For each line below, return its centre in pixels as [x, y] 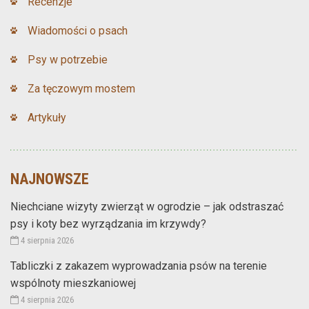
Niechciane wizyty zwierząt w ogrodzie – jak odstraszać [147, 206]
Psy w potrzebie [68, 59]
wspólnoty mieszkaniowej [73, 283]
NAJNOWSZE [50, 179]
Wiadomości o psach [78, 30]
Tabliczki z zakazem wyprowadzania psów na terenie [139, 266]
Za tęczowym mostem [81, 88]
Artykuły [47, 117]
